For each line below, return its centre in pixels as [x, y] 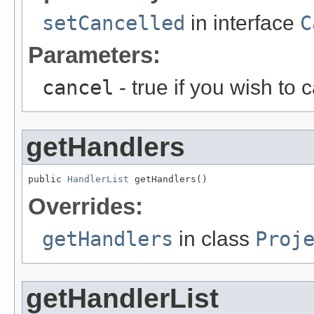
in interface [243, 22]
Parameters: [94, 55]
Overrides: [86, 206]
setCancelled [114, 23]
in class [214, 238]
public [48, 179]
